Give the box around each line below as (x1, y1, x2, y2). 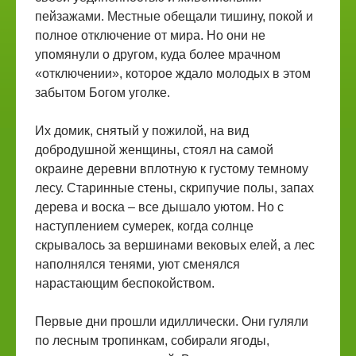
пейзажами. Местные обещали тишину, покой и (35, 10, 313, 23)
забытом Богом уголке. (35, 86, 170, 99)
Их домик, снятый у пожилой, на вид (35, 124, 249, 137)
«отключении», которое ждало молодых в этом (35, 67, 311, 80)
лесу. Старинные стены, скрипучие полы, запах (35, 181, 314, 195)
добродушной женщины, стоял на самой (35, 143, 273, 157)
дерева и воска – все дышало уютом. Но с (35, 200, 284, 214)
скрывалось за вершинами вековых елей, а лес (35, 238, 315, 252)
